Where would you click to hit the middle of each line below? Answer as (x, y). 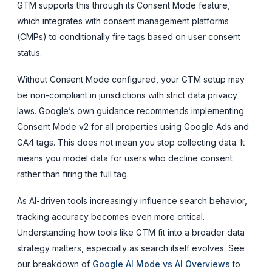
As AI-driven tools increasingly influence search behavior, (132, 200)
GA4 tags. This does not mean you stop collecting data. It (131, 142)
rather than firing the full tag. (73, 174)
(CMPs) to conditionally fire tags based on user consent (129, 36)
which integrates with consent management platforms (123, 21)
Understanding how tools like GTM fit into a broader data (131, 232)
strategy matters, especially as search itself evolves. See (131, 248)
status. (29, 52)
